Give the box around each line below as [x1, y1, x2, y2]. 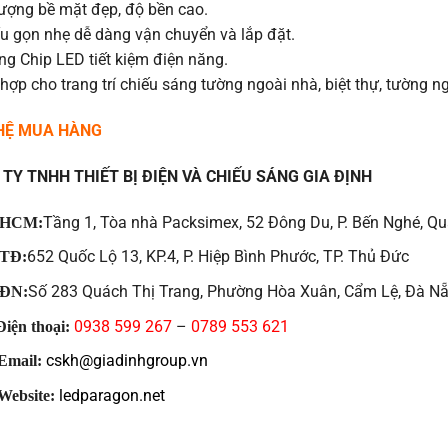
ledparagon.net [59, 385, 166, 405]
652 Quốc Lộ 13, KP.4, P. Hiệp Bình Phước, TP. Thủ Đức [27, 247, 410, 267]
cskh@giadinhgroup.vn [46, 351, 209, 371]
